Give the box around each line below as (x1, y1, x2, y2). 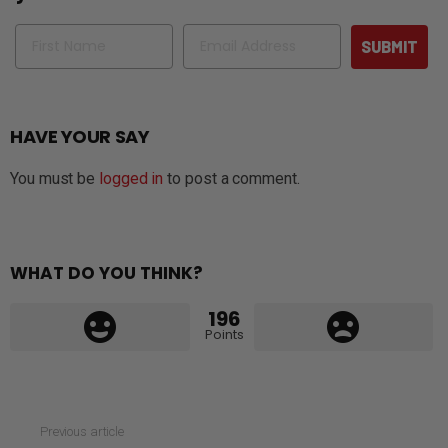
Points (204, 324, 244, 344)
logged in (99, 168, 164, 188)
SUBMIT (361, 36, 418, 56)
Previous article (40, 423, 124, 439)
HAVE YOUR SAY (10, 123, 150, 149)
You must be (10, 168, 100, 188)
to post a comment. (163, 168, 300, 188)
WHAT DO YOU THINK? (10, 260, 203, 285)
